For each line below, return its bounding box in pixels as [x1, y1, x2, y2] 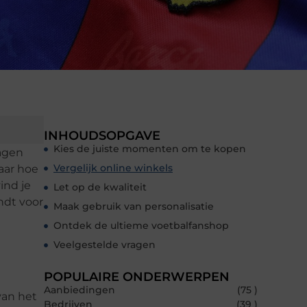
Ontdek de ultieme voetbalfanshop [53, 219, 229, 232]
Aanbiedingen [44, 284, 115, 297]
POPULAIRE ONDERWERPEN [44, 269, 230, 285]
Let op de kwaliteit [53, 181, 147, 194]
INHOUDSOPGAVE [44, 128, 160, 144]
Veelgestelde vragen [53, 238, 156, 251]
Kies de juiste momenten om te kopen [53, 143, 246, 156]
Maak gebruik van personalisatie [53, 200, 214, 213]
